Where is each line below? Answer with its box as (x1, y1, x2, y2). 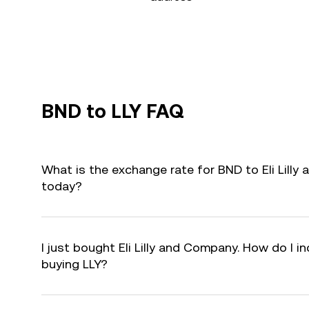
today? (41, 179, 82, 193)
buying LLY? (41, 257, 108, 271)
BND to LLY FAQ (41, 100, 184, 122)
